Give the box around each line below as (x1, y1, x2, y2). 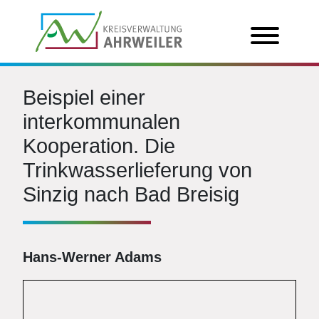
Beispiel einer (23, 86, 145, 109)
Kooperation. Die (23, 135, 175, 157)
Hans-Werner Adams (23, 249, 162, 265)
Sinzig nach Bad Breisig (23, 183, 239, 206)
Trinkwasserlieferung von (23, 159, 252, 182)
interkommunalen (23, 110, 180, 133)
